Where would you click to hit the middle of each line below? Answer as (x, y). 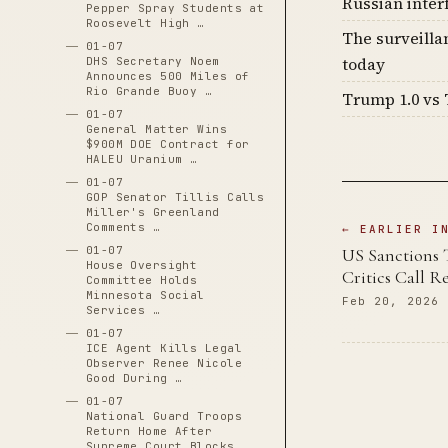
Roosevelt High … (145, 23)
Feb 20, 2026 (390, 300)
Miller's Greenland (152, 212)
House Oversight (141, 265)
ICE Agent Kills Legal (163, 348)
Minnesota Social (145, 295)
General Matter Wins (156, 129)
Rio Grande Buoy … (149, 91)
